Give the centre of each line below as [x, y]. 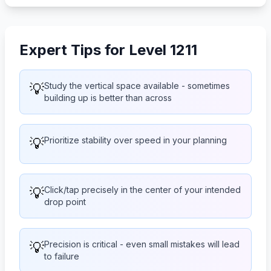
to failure [62, 256]
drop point [65, 201]
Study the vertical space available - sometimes [137, 85]
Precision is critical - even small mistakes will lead [142, 244]
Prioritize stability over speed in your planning [135, 140]
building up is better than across [108, 97]
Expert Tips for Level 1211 [108, 50]
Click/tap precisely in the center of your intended [142, 189]
